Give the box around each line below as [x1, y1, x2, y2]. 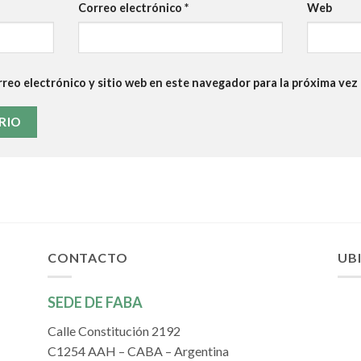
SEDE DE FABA [48, 293, 143, 312]
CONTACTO [48, 249, 128, 265]
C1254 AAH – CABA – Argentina [48, 343, 229, 359]
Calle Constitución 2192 [48, 323, 180, 339]
